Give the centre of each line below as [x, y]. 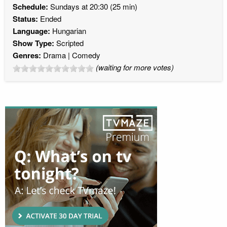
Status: [25, 18]
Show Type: [34, 43]
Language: [31, 31]
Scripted [70, 43]
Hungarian [68, 30]
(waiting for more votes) [135, 67]
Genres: [27, 55]
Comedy [86, 55]
